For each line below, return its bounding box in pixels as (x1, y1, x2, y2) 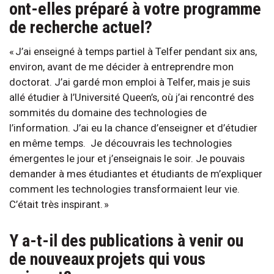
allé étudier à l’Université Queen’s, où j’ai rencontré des (9, 91, 254, 103)
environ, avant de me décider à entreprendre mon (9, 60, 234, 73)
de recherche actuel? (9, 17, 160, 37)
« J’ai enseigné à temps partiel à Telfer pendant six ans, (9, 45, 257, 57)
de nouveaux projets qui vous (9, 248, 206, 269)
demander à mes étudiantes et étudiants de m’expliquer (9, 167, 262, 180)
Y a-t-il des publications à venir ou (9, 230, 243, 251)
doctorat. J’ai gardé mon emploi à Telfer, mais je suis (9, 75, 250, 88)
